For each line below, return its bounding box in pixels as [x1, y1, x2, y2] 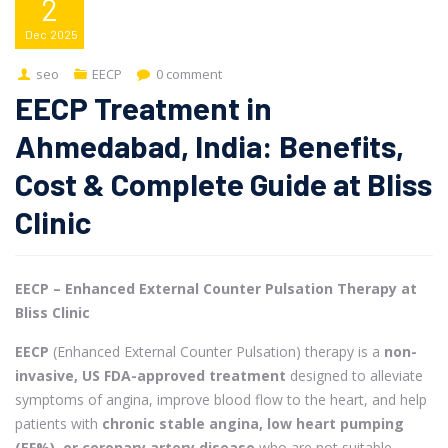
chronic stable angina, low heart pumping [102, 413, 404, 433]
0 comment [155, 64, 222, 83]
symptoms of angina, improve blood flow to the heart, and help [15, 389, 427, 409]
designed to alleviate [286, 365, 423, 385]
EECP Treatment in [15, 88, 272, 126]
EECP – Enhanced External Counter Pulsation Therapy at [15, 278, 417, 298]
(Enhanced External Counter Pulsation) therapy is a [49, 341, 384, 361]
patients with [15, 413, 102, 433]
